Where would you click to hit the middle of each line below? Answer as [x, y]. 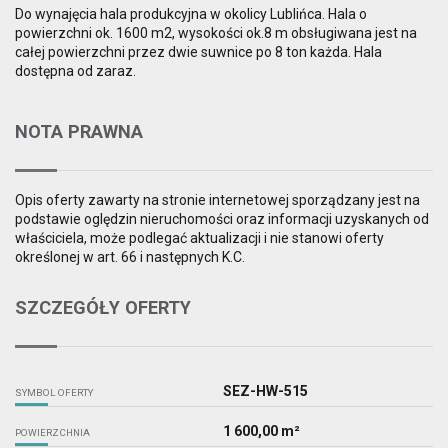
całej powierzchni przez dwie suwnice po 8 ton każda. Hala [198, 52]
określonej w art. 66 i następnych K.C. [130, 257]
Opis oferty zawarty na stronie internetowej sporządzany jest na [217, 200]
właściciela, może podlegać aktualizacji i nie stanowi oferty [199, 238]
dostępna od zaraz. [75, 71]
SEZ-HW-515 [265, 391]
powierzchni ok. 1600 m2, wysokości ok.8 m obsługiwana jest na [216, 33]
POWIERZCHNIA [52, 433]
